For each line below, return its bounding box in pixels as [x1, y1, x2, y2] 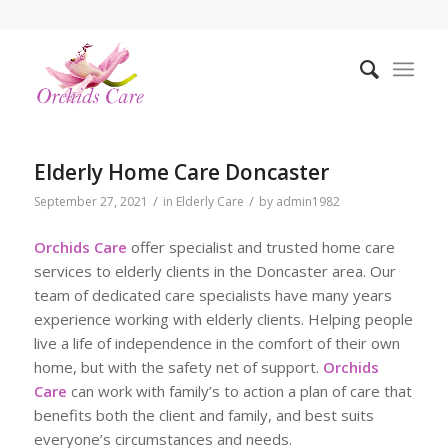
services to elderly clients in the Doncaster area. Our [33, 260, 396, 281]
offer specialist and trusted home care [126, 236, 395, 257]
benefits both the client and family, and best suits [33, 404, 374, 425]
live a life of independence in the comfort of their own [33, 332, 400, 353]
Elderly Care [175, 193, 244, 210]
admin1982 [275, 193, 340, 210]
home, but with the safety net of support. [33, 356, 323, 377]
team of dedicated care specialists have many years [33, 284, 392, 305]
